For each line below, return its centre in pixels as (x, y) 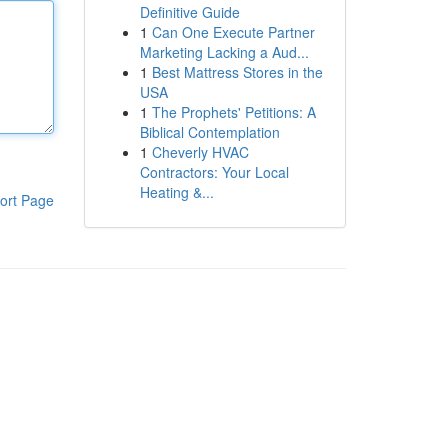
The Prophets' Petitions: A (233, 112)
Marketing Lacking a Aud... (224, 52)
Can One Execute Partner (233, 32)
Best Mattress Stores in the (237, 72)
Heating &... (176, 192)
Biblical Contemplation (209, 132)
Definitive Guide (189, 12)
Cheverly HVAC (200, 152)
